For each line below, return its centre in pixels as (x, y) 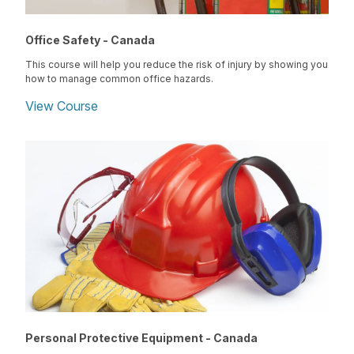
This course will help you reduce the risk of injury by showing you (177, 65)
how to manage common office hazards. (119, 79)
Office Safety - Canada (90, 40)
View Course (62, 106)
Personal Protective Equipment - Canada (141, 337)
